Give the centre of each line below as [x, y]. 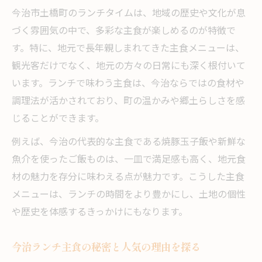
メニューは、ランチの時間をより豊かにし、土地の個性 [129, 195]
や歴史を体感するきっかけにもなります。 [100, 213]
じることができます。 [58, 119]
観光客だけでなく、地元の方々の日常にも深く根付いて [129, 67]
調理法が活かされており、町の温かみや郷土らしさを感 [128, 102]
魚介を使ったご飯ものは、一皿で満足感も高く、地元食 [129, 160]
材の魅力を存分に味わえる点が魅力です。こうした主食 [128, 178]
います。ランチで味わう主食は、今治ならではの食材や [128, 84]
